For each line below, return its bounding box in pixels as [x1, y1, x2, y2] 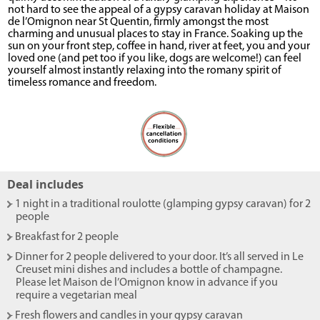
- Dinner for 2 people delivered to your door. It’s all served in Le [9, 251, 304, 264]
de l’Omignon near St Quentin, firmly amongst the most [8, 16, 269, 29]
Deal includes [7, 176, 84, 193]
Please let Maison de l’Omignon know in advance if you [16, 277, 278, 289]
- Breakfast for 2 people [9, 231, 119, 244]
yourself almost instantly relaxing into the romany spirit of [8, 65, 282, 77]
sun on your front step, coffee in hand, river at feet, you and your [8, 41, 311, 53]
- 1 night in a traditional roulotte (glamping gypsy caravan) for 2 [9, 199, 311, 211]
